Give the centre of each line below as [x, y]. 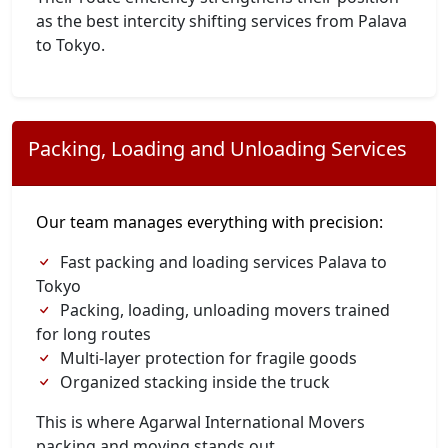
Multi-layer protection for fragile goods [208, 358]
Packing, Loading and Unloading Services [217, 148]
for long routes [93, 334]
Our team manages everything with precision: [209, 222]
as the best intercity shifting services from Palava [221, 21]
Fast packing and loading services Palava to [223, 262]
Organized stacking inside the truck [195, 382]
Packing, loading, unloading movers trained [225, 310]
